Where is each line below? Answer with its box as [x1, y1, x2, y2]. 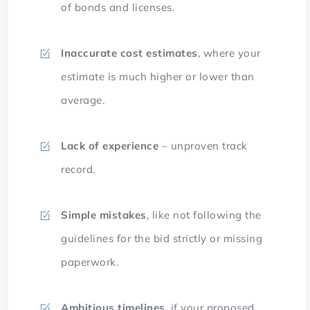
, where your [197, 46, 261, 60]
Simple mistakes [61, 208, 147, 222]
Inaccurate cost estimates [61, 46, 198, 60]
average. [61, 93, 108, 107]
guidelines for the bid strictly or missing [61, 232, 263, 246]
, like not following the [146, 208, 262, 222]
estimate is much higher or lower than [61, 70, 255, 84]
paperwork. [61, 255, 122, 269]
